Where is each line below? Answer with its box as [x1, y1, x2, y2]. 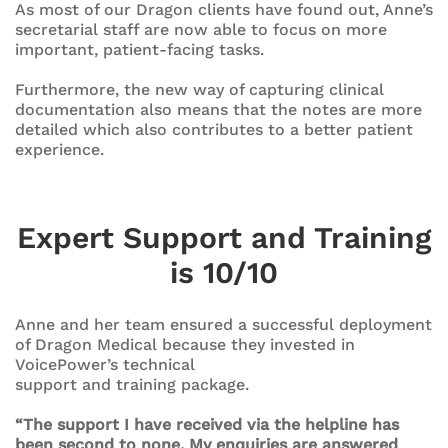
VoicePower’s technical [15, 354, 195, 374]
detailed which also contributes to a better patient [15, 119, 413, 139]
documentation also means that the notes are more [15, 99, 422, 119]
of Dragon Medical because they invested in [15, 334, 355, 354]
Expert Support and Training [17, 219, 431, 255]
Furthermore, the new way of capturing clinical [15, 79, 384, 99]
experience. [15, 139, 104, 159]
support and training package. [15, 374, 249, 394]
